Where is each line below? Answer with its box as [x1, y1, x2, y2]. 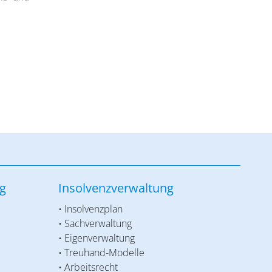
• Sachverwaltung [58, 216, 132, 230]
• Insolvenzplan [58, 202, 123, 216]
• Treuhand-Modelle [58, 245, 144, 259]
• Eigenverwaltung [58, 231, 135, 245]
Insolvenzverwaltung [58, 179, 174, 196]
